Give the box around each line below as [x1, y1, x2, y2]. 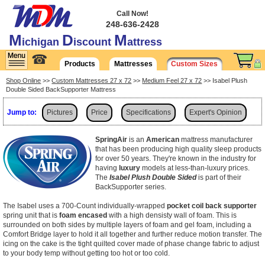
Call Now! [117, 9, 148, 17]
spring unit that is [3, 211, 59, 219]
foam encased [59, 211, 107, 219]
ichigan [22, 36, 62, 48]
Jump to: [7, 108, 37, 117]
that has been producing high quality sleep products [95, 144, 261, 153]
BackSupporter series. [95, 182, 166, 191]
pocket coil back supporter [167, 201, 257, 210]
